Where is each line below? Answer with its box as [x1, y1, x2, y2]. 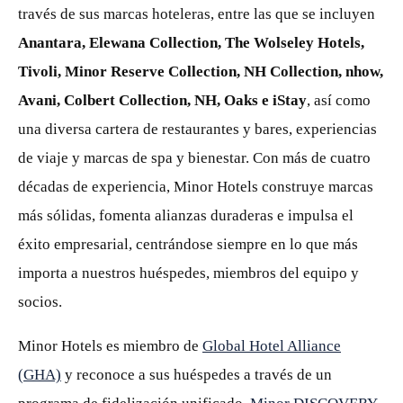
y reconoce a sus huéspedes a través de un [61, 366, 332, 383]
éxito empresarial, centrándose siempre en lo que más [18, 236, 358, 253]
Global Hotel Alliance [202, 337, 341, 354]
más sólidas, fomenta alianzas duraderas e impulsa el [18, 207, 354, 224]
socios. [18, 293, 62, 310]
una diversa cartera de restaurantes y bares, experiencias [18, 121, 377, 138]
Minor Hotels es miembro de [18, 337, 202, 354]
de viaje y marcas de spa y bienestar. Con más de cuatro [18, 149, 371, 166]
